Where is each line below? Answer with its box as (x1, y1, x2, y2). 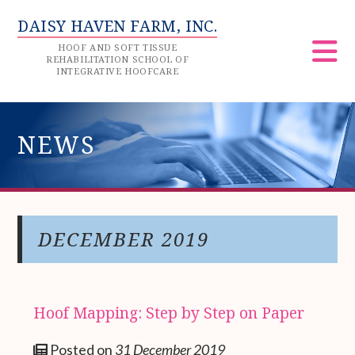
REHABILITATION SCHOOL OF (46, 53, 189, 65)
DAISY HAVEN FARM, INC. (17, 15, 218, 36)
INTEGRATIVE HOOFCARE (56, 65, 179, 77)
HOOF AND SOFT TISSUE (58, 41, 177, 53)
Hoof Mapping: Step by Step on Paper (33, 302, 305, 323)
